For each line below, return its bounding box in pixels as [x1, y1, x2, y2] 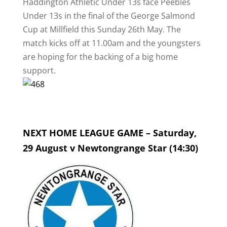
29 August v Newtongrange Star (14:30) [22, 142, 198, 154]
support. [22, 65, 56, 76]
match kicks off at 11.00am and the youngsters [22, 37, 201, 49]
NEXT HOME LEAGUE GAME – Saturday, [22, 127, 197, 139]
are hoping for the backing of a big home [22, 51, 178, 62]
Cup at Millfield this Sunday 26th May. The [22, 24, 181, 35]
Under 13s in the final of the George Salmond [22, 10, 195, 21]
